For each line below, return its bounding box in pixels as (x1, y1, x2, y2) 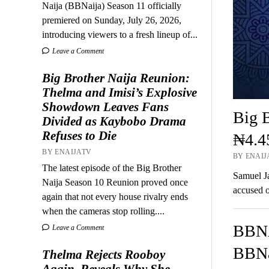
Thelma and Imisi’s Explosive (42, 85, 198, 100)
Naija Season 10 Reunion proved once (42, 177, 189, 187)
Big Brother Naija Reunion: (42, 70, 190, 85)
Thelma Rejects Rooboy (42, 247, 166, 262)
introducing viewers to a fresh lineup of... (42, 29, 198, 40)
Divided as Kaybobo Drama (42, 113, 187, 128)
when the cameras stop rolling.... (42, 205, 165, 216)
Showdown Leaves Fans (42, 99, 169, 114)
